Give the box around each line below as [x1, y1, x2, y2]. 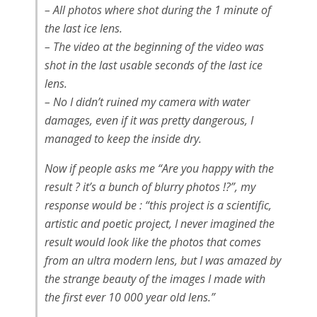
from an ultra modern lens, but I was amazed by [45, 252, 281, 268]
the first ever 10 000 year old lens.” [45, 289, 215, 305]
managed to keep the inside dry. [45, 130, 202, 146]
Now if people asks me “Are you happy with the [45, 160, 274, 176]
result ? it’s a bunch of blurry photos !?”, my [45, 178, 255, 195]
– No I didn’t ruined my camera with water [45, 93, 250, 110]
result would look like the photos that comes [45, 234, 261, 250]
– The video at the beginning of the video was [45, 38, 264, 54]
